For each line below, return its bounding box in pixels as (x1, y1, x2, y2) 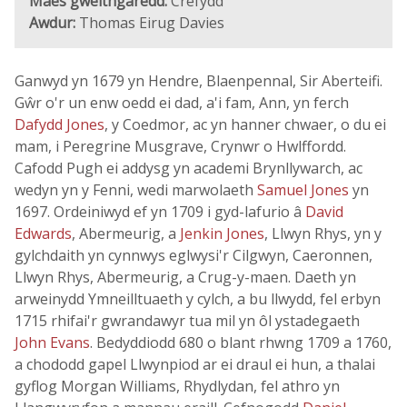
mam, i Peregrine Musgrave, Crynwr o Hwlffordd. (15, 136, 346, 156)
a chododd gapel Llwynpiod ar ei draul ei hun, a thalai (15, 354, 375, 374)
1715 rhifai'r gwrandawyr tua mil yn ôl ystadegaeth (15, 311, 360, 331)
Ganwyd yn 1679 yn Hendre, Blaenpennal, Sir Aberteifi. (15, 71, 382, 91)
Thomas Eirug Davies (75, 13, 224, 33)
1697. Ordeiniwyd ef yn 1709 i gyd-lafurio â (15, 202, 305, 222)
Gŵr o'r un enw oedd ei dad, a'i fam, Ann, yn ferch (15, 93, 349, 113)
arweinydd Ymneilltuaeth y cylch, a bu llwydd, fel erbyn (15, 289, 381, 309)
